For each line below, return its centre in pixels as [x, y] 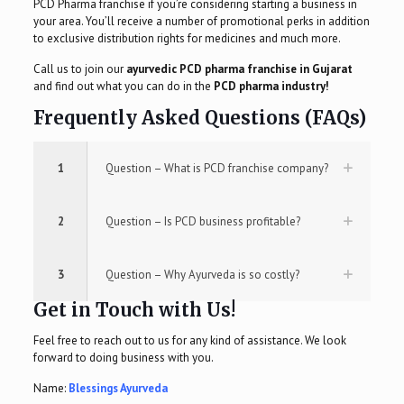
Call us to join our [79, 69]
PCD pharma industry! [271, 87]
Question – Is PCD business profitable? [202, 222]
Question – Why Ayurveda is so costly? [202, 275]
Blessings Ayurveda [118, 389]
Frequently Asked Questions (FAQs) [199, 118]
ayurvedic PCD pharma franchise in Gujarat [239, 69]
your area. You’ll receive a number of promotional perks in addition [201, 22]
